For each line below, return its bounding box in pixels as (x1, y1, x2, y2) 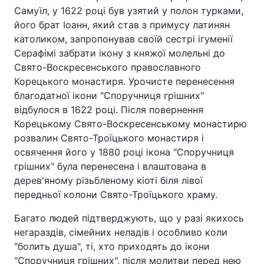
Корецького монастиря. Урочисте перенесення (14, 75, 235, 87)
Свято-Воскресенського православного (14, 61, 201, 73)
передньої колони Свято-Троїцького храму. (14, 189, 217, 200)
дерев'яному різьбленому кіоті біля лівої (14, 174, 203, 186)
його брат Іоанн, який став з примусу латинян (14, 19, 230, 31)
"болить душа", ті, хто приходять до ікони (14, 240, 210, 252)
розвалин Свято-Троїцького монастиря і (14, 132, 204, 144)
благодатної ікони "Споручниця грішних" (14, 90, 204, 101)
